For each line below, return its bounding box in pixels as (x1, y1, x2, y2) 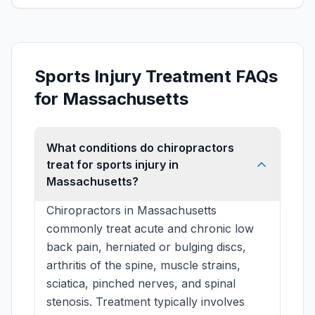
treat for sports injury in (46, 157, 179, 172)
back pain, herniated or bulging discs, (46, 240, 246, 254)
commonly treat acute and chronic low (46, 221, 254, 236)
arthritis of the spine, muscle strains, (46, 258, 240, 272)
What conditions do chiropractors (46, 141, 234, 155)
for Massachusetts (34, 89, 188, 109)
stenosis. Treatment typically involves (46, 295, 245, 309)
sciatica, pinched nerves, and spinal (46, 276, 236, 290)
